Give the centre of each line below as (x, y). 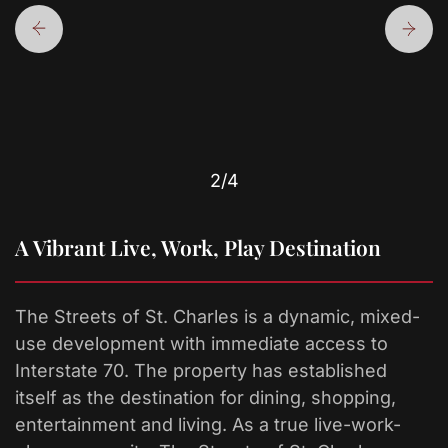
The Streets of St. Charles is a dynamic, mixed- (217, 316)
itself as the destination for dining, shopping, (205, 397)
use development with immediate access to (201, 343)
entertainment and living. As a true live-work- (208, 424)
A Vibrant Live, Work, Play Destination (198, 246)
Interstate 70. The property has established (201, 370)
